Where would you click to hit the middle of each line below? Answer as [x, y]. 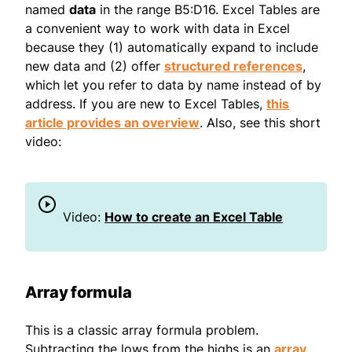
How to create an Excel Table [194, 217]
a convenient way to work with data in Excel [158, 29]
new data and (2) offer [95, 66]
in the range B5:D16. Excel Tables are [208, 10]
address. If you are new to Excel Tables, [146, 104]
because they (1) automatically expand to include [172, 48]
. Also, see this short [260, 123]
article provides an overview [112, 123]
